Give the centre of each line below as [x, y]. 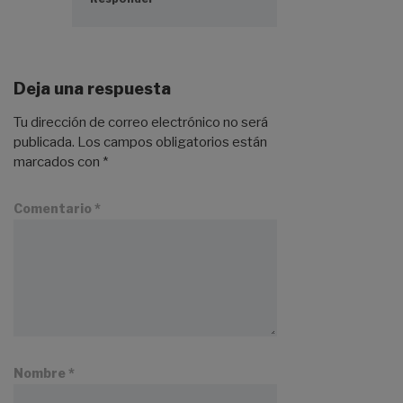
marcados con [58, 161]
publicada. [44, 142]
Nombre [41, 372]
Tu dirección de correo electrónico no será [141, 122]
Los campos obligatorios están [172, 142]
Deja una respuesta [92, 89]
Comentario [54, 208]
